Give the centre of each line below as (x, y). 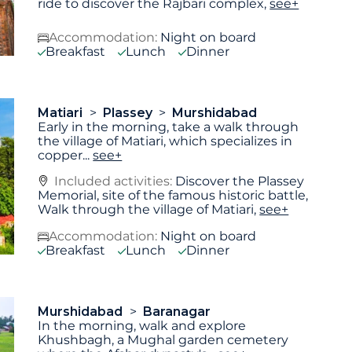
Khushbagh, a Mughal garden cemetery (163, 340)
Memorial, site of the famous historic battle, (173, 196)
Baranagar (176, 312)
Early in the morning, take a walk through (169, 126)
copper (60, 155)
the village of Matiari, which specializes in (165, 141)
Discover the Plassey (240, 181)
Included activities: (115, 181)
